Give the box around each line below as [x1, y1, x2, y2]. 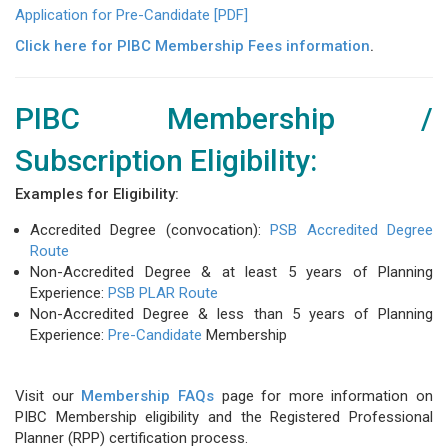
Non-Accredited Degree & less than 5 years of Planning [30, 304, 433, 323]
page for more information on [213, 386, 433, 405]
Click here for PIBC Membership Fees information [15, 36, 370, 55]
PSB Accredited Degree [270, 220, 434, 239]
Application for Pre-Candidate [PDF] [15, 5, 252, 24]
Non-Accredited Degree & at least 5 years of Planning [30, 262, 433, 281]
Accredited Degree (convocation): [30, 220, 271, 239]
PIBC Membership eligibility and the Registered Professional [15, 407, 433, 426]
